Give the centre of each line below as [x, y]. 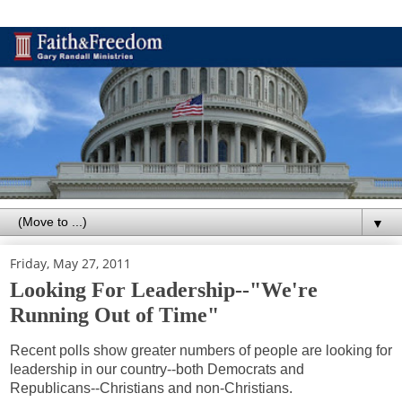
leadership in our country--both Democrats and [157, 370]
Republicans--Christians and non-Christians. [151, 389]
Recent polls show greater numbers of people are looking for [201, 351]
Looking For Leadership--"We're [164, 289]
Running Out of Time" [114, 314]
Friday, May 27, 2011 [70, 263]
